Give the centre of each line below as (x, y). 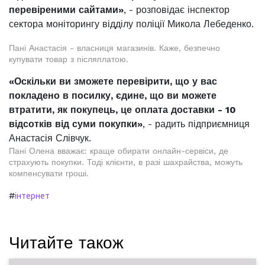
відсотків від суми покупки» (76, 124)
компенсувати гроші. (49, 173)
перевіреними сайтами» (66, 10)
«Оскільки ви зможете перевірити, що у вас (113, 81)
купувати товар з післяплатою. (69, 59)
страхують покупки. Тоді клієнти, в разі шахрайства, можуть (126, 162)
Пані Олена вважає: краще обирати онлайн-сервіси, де (119, 151)
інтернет (32, 196)
